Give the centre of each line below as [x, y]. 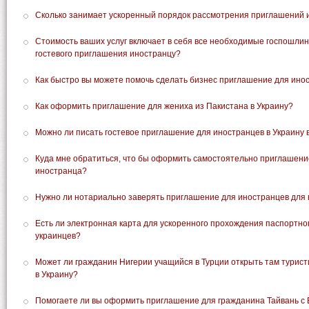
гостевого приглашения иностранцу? [108, 54]
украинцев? [58, 236]
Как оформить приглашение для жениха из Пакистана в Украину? [164, 106]
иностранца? [61, 171]
